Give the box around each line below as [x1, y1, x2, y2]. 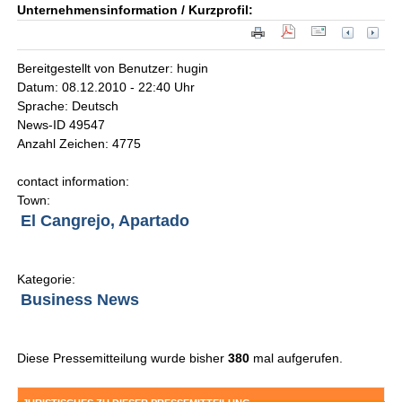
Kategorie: [17, 272, 76, 287]
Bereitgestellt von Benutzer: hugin [17, 61, 209, 76]
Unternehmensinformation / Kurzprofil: [17, 3, 254, 17]
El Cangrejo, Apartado [21, 212, 190, 231]
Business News [21, 291, 140, 310]
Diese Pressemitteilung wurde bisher [17, 351, 229, 366]
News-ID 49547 [17, 118, 106, 133]
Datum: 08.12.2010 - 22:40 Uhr [17, 80, 196, 95]
